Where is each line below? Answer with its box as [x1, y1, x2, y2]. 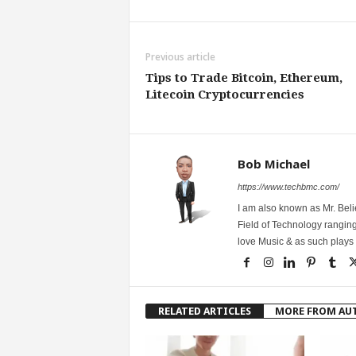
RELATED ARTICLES [157, 305, 251, 317]
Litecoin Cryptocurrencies [145, 87, 304, 102]
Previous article [145, 50, 215, 64]
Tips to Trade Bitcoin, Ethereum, [145, 71, 342, 85]
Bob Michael [237, 156, 310, 172]
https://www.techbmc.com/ [237, 182, 339, 192]
